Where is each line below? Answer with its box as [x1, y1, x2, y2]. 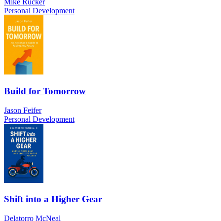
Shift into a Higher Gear [4, 194, 102, 205]
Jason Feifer [4, 106, 41, 114]
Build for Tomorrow [4, 85, 86, 96]
